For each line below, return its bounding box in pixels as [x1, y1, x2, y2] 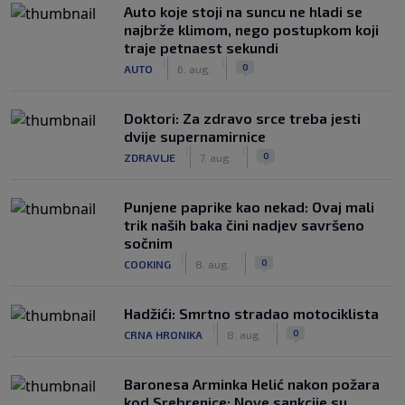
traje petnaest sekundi [124, 39, 278, 56]
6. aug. [177, 61, 212, 75]
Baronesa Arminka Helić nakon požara [124, 375, 380, 392]
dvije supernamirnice [124, 127, 266, 145]
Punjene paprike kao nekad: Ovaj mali [124, 198, 374, 215]
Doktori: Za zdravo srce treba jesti [124, 109, 361, 127]
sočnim [124, 234, 173, 251]
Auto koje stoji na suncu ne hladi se [124, 3, 363, 20]
